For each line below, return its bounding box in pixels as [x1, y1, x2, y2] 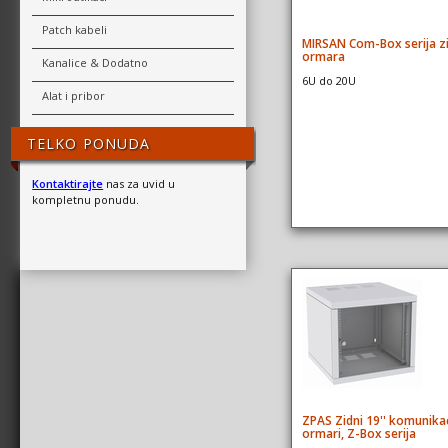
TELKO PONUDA [27, 134, 151, 154]
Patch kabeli [42, 22, 108, 38]
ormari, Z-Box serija [301, 425, 416, 442]
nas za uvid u [103, 175, 176, 191]
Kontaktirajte [32, 175, 104, 191]
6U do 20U [301, 72, 356, 88]
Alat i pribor [42, 88, 106, 104]
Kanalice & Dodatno [42, 55, 149, 71]
